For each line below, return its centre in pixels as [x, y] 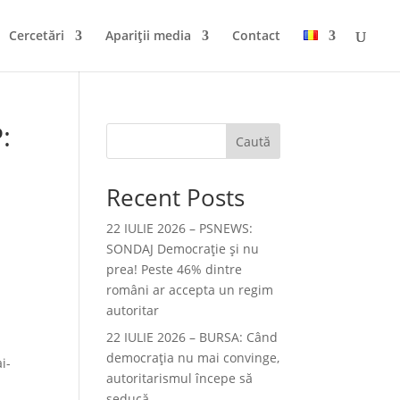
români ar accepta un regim [190, 290]
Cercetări [37, 35]
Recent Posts [176, 197]
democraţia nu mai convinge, [193, 358]
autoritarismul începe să [180, 378]
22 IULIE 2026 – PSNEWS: [180, 228]
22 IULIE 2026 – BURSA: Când [192, 337]
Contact [256, 35]
